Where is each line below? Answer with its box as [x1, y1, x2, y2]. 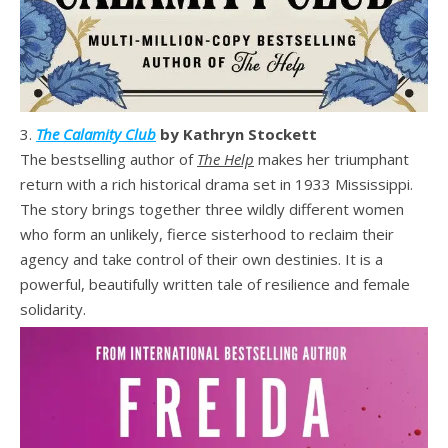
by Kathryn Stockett [156, 123, 317, 144]
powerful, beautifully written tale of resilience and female [20, 273, 410, 294]
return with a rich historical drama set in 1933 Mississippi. [20, 173, 413, 194]
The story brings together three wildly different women [20, 198, 404, 219]
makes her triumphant [254, 148, 409, 169]
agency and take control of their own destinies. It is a [20, 248, 383, 269]
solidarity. [20, 298, 90, 319]
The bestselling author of [20, 148, 197, 169]
